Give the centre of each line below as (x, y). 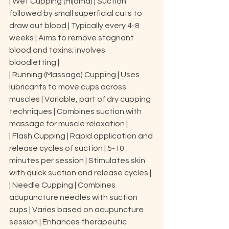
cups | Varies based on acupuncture (77, 210)
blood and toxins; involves (58, 50)
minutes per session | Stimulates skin (78, 161)
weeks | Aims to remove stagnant (72, 38)
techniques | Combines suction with (76, 111)
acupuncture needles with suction (74, 197)
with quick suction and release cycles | (80, 173)
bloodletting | (34, 62)
